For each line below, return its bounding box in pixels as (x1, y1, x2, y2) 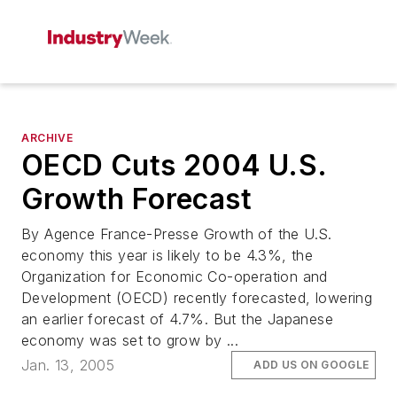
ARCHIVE (21, 131, 74, 144)
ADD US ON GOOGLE (253, 358, 370, 372)
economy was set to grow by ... (21, 331, 238, 349)
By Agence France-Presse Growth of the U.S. (21, 225, 332, 243)
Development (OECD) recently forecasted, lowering (21, 289, 373, 307)
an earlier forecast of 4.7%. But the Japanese (21, 310, 333, 328)
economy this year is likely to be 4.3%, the (21, 246, 314, 264)
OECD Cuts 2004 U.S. (21, 148, 327, 183)
